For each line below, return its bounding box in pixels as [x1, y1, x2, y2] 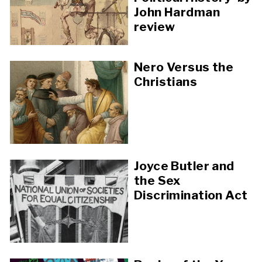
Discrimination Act [134, 187, 248, 202]
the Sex [134, 173, 181, 188]
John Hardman [134, 5, 220, 20]
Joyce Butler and [134, 158, 235, 173]
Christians [134, 74, 198, 89]
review [134, 19, 175, 35]
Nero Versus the [134, 60, 234, 75]
